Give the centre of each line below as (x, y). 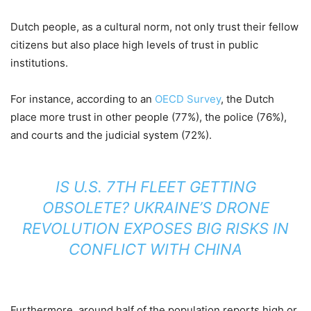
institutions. (39, 63)
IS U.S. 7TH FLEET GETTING (155, 187)
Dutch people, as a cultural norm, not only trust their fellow (154, 27)
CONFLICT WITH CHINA (155, 249)
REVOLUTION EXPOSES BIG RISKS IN (155, 228)
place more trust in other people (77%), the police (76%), (149, 117)
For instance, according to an (83, 99)
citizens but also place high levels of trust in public (134, 45)
